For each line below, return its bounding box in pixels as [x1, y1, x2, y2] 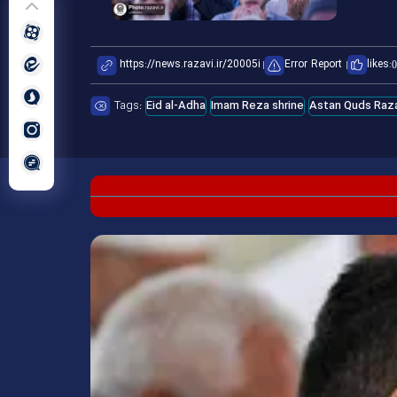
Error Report [284, 57, 342, 74]
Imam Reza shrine [211, 97, 304, 115]
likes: [367, 57, 392, 74]
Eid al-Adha [146, 97, 206, 115]
